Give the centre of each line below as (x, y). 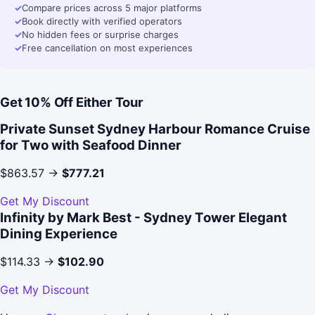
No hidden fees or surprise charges (100, 35)
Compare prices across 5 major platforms (112, 8)
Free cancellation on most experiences (107, 48)
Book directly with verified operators (102, 21)
